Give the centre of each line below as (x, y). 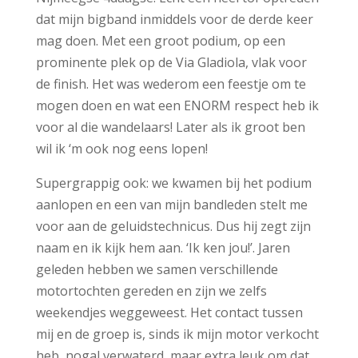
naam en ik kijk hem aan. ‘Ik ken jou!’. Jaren (163, 247)
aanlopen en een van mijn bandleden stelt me (171, 204)
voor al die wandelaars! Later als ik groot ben (170, 127)
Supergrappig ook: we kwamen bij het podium (173, 183)
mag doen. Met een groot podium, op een (160, 40)
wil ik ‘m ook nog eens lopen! (121, 148)
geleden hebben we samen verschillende (157, 269)
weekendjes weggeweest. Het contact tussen (169, 312)
